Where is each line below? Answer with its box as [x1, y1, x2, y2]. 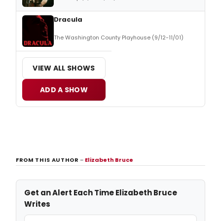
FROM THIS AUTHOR [16, 155, 80, 164]
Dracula [54, 14, 82, 24]
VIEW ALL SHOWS [33, 63, 95, 73]
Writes [24, 198, 50, 209]
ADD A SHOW [40, 84, 88, 95]
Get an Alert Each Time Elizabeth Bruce [24, 187, 177, 198]
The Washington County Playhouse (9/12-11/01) [54, 33, 184, 41]
